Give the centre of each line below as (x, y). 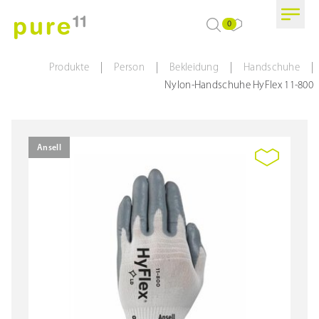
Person (129, 68)
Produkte (69, 68)
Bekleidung (194, 68)
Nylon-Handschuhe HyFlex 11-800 (239, 86)
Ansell (49, 148)
